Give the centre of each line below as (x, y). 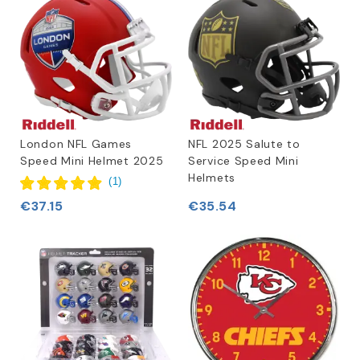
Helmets (212, 178)
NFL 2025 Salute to (244, 144)
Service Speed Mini (243, 161)
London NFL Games (76, 144)
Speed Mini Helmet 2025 (92, 161)
